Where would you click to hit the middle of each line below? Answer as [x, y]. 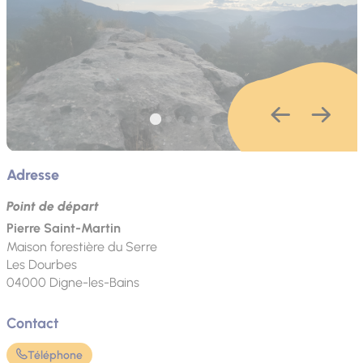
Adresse [32, 175]
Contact [32, 324]
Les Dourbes [41, 265]
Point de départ [52, 207]
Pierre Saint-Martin [63, 228]
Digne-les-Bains [94, 283]
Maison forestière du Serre [81, 247]
